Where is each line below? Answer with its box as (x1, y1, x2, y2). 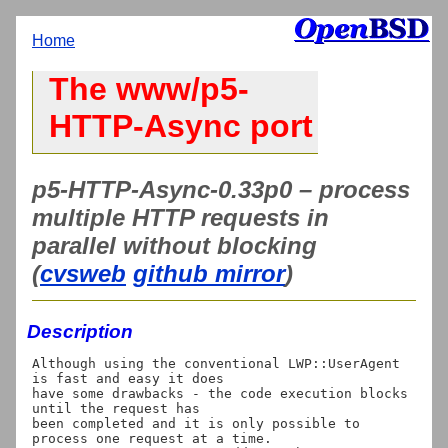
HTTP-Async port (49, 108, 313, 145)
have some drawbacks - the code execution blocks (32, 385, 408, 401)
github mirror (133, 259, 285, 287)
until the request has (32, 400, 200, 416)
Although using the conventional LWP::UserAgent (32, 355, 400, 371)
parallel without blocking (32, 231, 317, 259)
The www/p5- (49, 71, 249, 108)
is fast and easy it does (32, 370, 224, 386)
